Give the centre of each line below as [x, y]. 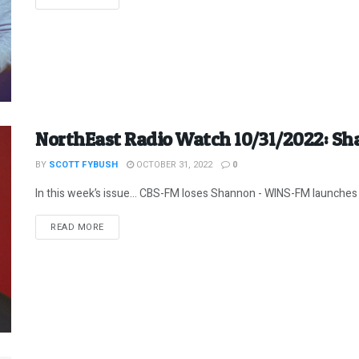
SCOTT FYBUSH [83, 165]
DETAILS [122, 227]
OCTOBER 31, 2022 [173, 165]
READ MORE [77, 228]
